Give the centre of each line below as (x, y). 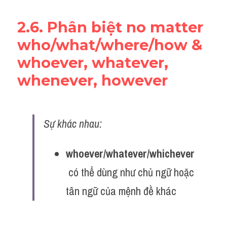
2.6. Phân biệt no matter (110, 27)
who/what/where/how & (110, 45)
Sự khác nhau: (73, 124)
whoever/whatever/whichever (130, 154)
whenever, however (92, 80)
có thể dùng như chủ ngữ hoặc (130, 172)
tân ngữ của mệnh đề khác (121, 191)
